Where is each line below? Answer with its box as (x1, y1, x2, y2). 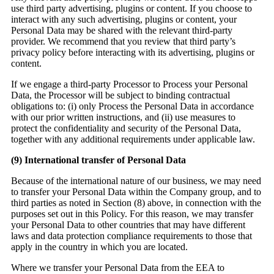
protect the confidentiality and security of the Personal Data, (11, 123, 241, 134)
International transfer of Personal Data (24, 155, 186, 166)
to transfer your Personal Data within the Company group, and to (11, 187, 261, 198)
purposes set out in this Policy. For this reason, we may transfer (11, 209, 253, 220)
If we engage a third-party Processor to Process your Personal (11, 79, 248, 90)
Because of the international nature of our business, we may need (11, 176, 261, 187)
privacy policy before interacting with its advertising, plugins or (11, 47, 254, 58)
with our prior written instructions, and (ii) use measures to (11, 112, 235, 123)
